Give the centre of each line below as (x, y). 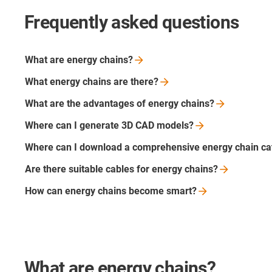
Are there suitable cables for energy (105, 169)
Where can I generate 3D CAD (91, 125)
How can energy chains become (96, 191)
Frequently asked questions (132, 22)
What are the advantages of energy (103, 103)
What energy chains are (78, 81)
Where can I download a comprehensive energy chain (143, 147)
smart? (182, 191)
